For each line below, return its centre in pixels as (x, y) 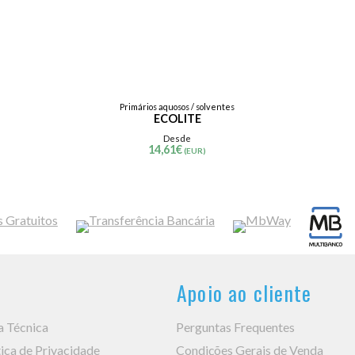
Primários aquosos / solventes (177, 107)
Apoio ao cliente (244, 292)
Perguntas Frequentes (236, 327)
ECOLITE (177, 118)
